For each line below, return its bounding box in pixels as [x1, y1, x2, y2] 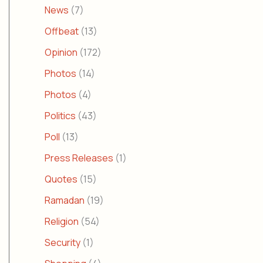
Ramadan [45, 194, 85, 207]
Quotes [45, 173, 77, 186]
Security [45, 236, 80, 249]
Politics [45, 109, 76, 123]
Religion [45, 215, 79, 228]
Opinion [45, 46, 77, 59]
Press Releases [45, 151, 113, 165]
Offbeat [45, 25, 79, 38]
